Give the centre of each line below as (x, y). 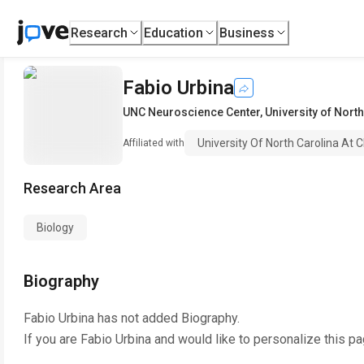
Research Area (72, 188)
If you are (52, 339)
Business (247, 32)
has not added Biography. (167, 318)
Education (174, 32)
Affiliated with (154, 143)
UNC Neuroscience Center (191, 112)
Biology (55, 227)
